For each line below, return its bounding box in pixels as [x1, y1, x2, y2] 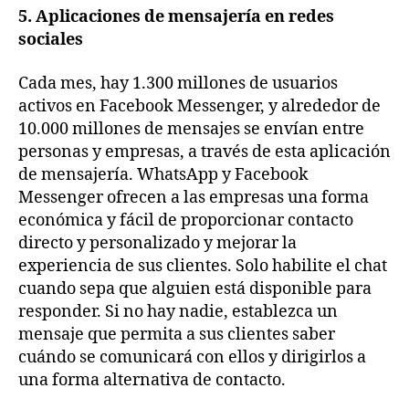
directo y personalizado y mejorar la [18, 232, 297, 254]
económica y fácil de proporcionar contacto [18, 209, 353, 231]
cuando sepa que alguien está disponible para [18, 278, 372, 299]
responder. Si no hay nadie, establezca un [18, 300, 338, 322]
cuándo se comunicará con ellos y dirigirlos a [18, 346, 366, 368]
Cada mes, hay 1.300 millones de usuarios [18, 72, 338, 94]
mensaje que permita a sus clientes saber [18, 323, 335, 345]
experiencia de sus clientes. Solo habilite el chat [18, 255, 387, 277]
